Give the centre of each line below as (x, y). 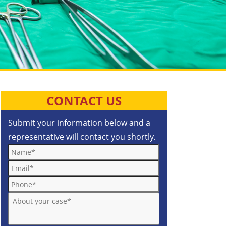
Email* (19, 164)
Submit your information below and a (79, 123)
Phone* (21, 180)
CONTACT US (84, 101)
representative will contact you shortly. (82, 137)
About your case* (38, 196)
